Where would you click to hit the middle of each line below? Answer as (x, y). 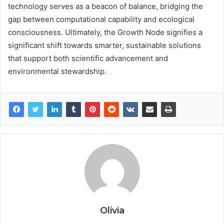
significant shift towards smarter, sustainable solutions (104, 45)
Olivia (112, 210)
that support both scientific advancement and (88, 58)
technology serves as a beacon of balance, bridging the (105, 6)
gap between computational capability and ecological (101, 19)
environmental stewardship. (57, 71)
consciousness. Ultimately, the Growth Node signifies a (105, 32)
